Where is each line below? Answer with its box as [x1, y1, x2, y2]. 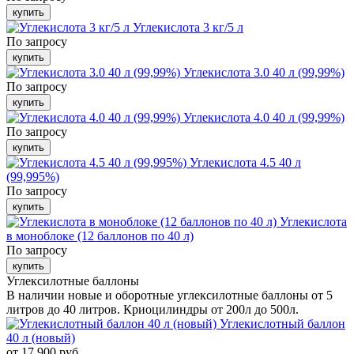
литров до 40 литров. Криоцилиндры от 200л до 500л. [6, 303, 299, 316]
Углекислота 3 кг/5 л [133, 21, 243, 34]
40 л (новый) [6, 331, 75, 345]
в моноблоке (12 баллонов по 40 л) [6, 229, 194, 243]
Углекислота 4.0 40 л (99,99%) [183, 111, 345, 124]
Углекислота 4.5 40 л [190, 156, 301, 169]
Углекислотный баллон [220, 317, 345, 330]
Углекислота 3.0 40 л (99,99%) [183, 66, 345, 79]
